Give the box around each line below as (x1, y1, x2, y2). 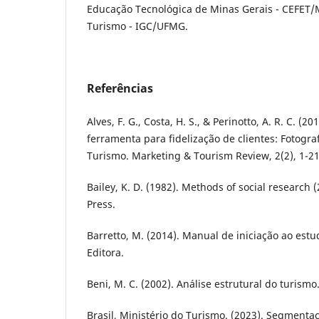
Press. (87, 197, 115, 211)
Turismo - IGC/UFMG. (87, 19, 188, 33)
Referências (87, 80, 153, 97)
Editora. (87, 246, 124, 260)
